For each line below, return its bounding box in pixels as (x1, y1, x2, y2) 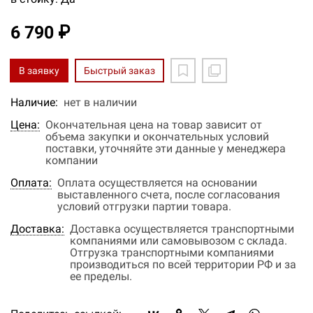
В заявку (19, 65, 59, 76)
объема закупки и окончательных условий (45, 130, 269, 143)
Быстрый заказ (84, 65, 155, 76)
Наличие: (10, 96, 58, 109)
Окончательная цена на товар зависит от (45, 118, 262, 131)
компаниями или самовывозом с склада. (70, 234, 287, 247)
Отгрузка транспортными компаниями (70, 246, 274, 259)
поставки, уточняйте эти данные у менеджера (45, 142, 286, 155)
